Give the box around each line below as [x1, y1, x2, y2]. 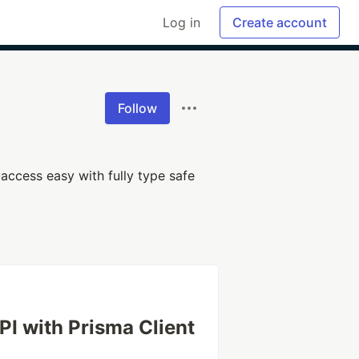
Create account [232, 14, 327, 30]
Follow [118, 100, 157, 116]
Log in [163, 14, 200, 30]
